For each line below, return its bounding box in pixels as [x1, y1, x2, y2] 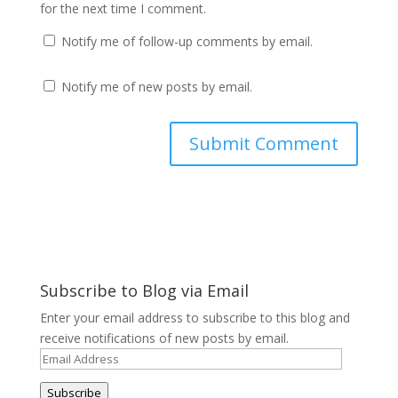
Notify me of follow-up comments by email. [60, 33, 313, 50]
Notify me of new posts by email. [60, 78, 252, 95]
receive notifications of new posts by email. [39, 330, 289, 346]
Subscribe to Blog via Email [39, 280, 249, 301]
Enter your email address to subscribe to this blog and [39, 309, 350, 326]
